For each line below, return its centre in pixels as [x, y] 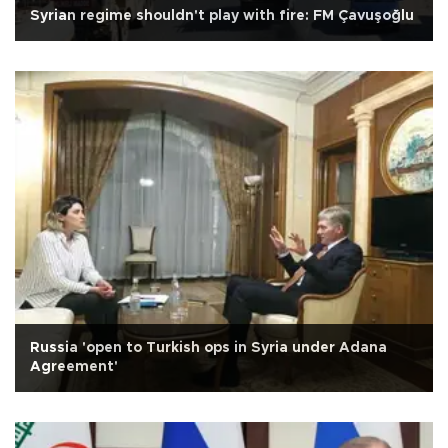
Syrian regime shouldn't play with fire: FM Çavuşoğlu [222, 16]
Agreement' [74, 367]
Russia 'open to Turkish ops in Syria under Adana [208, 348]
